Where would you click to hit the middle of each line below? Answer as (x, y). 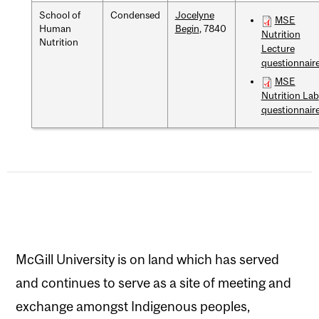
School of (59, 15)
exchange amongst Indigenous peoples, (133, 306)
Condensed (135, 15)
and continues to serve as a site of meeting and (153, 282)
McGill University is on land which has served (147, 259)
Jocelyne (194, 15)
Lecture (278, 49)
